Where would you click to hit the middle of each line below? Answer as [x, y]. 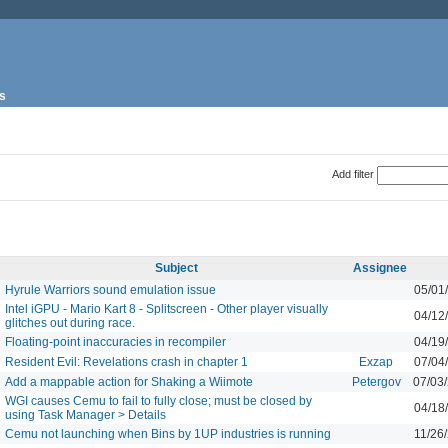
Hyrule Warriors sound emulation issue [110, 289]
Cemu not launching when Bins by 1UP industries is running [168, 433]
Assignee [380, 267]
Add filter [352, 173]
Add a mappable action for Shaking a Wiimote [129, 381]
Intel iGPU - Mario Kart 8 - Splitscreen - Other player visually [166, 308]
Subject [176, 267]
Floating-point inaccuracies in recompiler [115, 341]
